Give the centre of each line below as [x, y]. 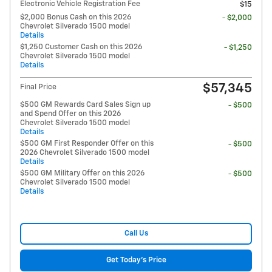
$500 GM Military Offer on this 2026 [82, 173]
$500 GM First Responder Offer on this [87, 143]
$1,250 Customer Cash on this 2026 [81, 47]
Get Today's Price [136, 260]
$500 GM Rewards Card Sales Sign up [85, 104]
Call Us [136, 234]
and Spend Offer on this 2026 [70, 114]
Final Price [38, 87]
